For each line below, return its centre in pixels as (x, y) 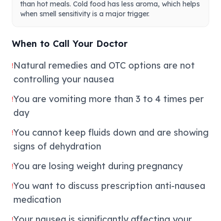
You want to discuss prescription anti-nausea (109, 186)
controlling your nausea (64, 79)
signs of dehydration (57, 146)
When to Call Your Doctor (70, 44)
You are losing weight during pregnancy (98, 166)
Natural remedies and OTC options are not (104, 65)
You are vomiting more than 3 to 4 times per (109, 99)
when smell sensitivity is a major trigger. (85, 14)
